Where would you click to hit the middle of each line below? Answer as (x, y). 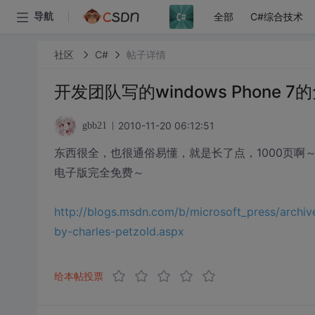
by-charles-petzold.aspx (119, 231)
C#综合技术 (277, 17)
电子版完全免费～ (99, 172)
